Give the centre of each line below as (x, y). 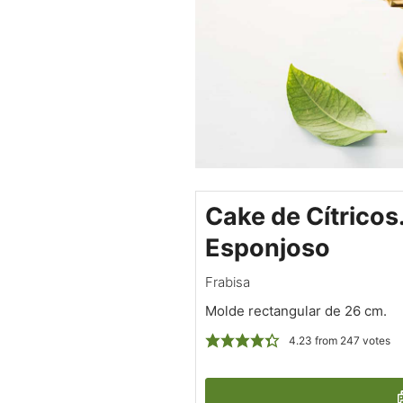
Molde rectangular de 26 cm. (296, 311)
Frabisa (228, 282)
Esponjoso (268, 248)
